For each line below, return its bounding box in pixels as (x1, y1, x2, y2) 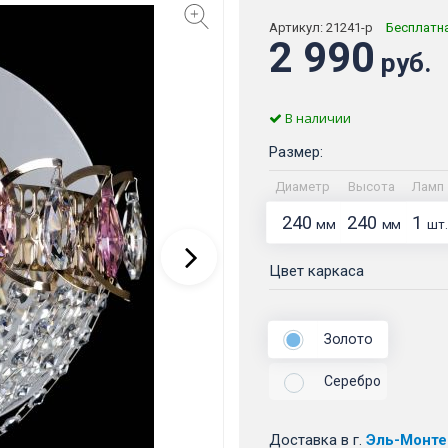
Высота (348, 179, 395, 195)
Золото (323, 330, 372, 348)
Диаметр (275, 179, 330, 195)
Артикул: (269, 20, 326, 36)
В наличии (282, 109, 351, 128)
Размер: (269, 143, 323, 162)
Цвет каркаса (269, 262, 364, 281)
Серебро (324, 373, 381, 390)
